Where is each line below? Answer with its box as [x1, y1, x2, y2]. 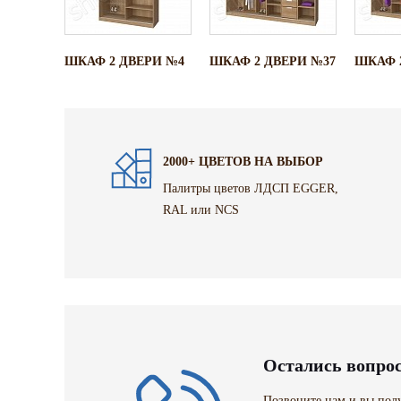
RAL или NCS [163, 202, 239, 217]
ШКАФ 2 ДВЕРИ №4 [64, 54, 184, 68]
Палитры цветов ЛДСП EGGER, [163, 181, 338, 195]
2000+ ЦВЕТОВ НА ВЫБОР [163, 154, 323, 168]
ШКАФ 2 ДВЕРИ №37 [209, 54, 336, 68]
